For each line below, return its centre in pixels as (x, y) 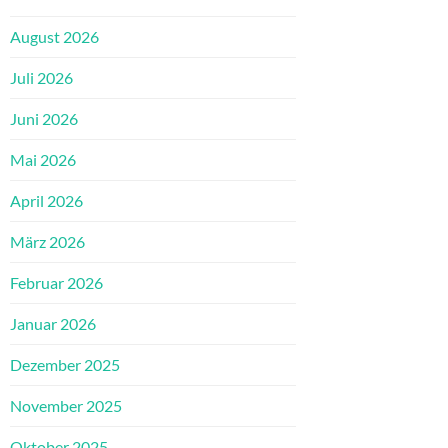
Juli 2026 (41, 78)
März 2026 (47, 242)
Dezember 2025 (65, 365)
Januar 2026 (53, 324)
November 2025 (66, 406)
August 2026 (54, 37)
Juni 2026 (44, 119)
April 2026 (46, 201)
